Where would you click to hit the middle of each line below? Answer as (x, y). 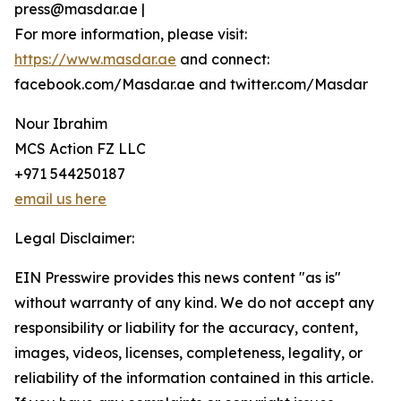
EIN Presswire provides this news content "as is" (178, 277)
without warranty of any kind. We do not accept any (194, 303)
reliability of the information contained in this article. (194, 378)
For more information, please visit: (131, 34)
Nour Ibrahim (61, 124)
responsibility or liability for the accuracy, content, (186, 328)
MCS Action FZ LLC (80, 149)
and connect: (223, 59)
